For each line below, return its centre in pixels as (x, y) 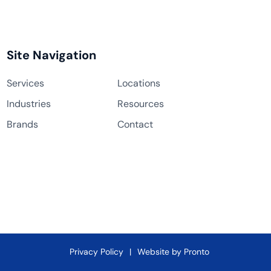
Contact (135, 124)
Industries (29, 103)
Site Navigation (51, 55)
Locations (139, 83)
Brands (22, 124)
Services (25, 83)
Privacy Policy (96, 251)
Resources (141, 103)
